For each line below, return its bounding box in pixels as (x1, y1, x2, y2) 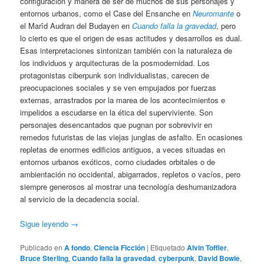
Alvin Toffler (187, 242, 227, 253)
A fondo (64, 242, 91, 253)
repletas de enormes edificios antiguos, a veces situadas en (20, 143, 226, 155)
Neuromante (193, 7, 235, 19)
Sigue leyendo (20, 217, 71, 229)
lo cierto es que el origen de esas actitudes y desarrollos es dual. (20, 32, 243, 44)
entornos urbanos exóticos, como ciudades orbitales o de (20, 156, 216, 167)
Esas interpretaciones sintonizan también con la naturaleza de (20, 44, 233, 56)
